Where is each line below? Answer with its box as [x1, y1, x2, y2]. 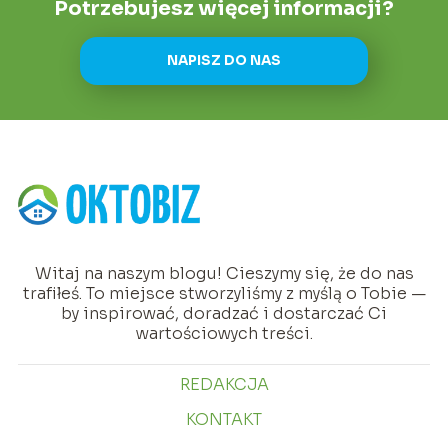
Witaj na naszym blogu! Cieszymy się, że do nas [34, 263, 414, 285]
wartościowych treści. [135, 323, 313, 345]
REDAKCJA [179, 374, 269, 396]
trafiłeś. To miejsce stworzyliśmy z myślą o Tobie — [22, 283, 426, 305]
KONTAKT [186, 409, 262, 431]
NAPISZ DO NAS [167, 52, 281, 70]
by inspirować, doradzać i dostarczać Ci [61, 303, 387, 325]
